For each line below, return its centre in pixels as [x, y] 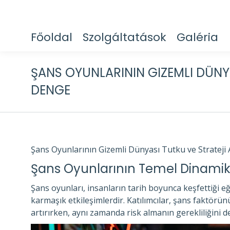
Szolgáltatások [124, 37]
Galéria [197, 37]
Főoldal [52, 37]
